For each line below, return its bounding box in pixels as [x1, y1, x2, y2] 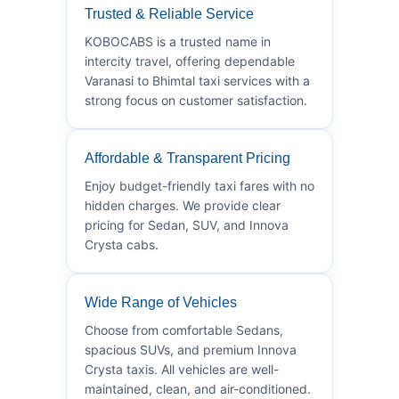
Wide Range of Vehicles [85, 294, 237, 310]
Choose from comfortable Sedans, [85, 322, 283, 338]
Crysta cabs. [85, 236, 159, 252]
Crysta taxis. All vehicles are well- [85, 361, 279, 377]
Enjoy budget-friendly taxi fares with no [85, 177, 314, 193]
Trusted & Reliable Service [85, 5, 254, 21]
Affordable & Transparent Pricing [85, 150, 290, 166]
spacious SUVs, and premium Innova [85, 341, 297, 357]
